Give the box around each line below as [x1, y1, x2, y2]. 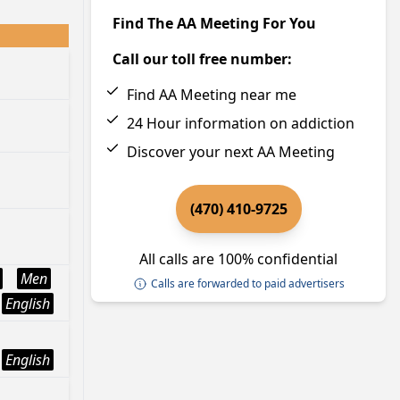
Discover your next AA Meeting [127, 142, 335, 162]
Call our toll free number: [112, 49, 292, 69]
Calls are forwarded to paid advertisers [150, 276, 345, 291]
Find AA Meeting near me [127, 85, 296, 104]
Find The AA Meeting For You [112, 13, 316, 33]
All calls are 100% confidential [139, 249, 337, 269]
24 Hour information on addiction [127, 113, 354, 133]
